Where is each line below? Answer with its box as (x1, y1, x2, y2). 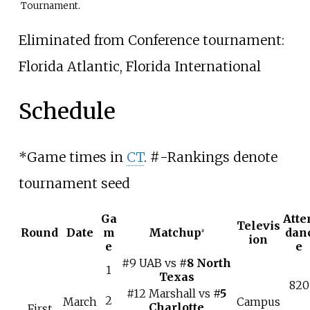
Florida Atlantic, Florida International (18, 57, 261, 75)
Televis (236, 219, 280, 233)
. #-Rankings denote (143, 149, 277, 166)
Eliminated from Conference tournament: (18, 31, 284, 48)
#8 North (179, 256, 232, 271)
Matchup (149, 226, 202, 240)
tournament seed (18, 175, 130, 192)
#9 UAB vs (122, 256, 180, 271)
